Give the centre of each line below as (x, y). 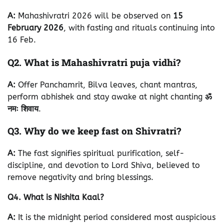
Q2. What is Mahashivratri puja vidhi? (94, 62)
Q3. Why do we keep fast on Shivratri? (94, 131)
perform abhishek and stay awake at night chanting (106, 96)
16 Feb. (22, 40)
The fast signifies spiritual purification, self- (100, 153)
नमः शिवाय (23, 108)
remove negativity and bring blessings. (80, 177)
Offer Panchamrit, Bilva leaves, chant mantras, (106, 84)
